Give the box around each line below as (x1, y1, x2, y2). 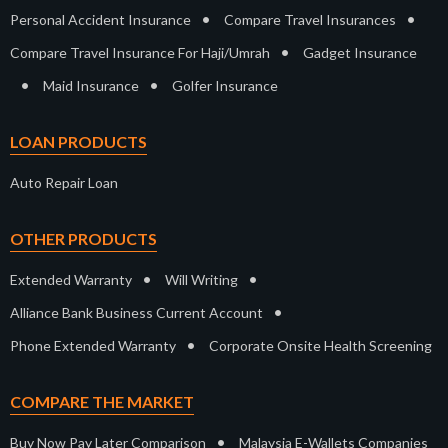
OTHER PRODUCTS (10, 229, 157, 249)
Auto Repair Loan (10, 174, 118, 192)
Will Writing (165, 271, 238, 289)
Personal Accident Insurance (10, 11, 191, 29)
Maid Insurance (43, 77, 139, 95)
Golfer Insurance (172, 77, 278, 95)
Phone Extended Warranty (10, 337, 176, 355)
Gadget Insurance (303, 44, 417, 62)
